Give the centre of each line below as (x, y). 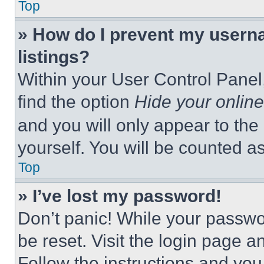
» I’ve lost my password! (120, 196)
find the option (76, 102)
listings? (54, 57)
